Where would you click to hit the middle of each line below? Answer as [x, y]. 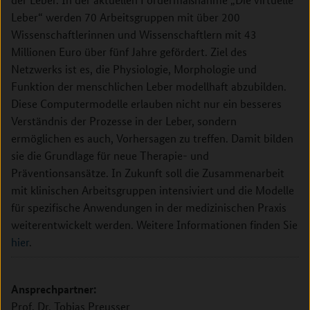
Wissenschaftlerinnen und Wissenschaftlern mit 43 [134, 35]
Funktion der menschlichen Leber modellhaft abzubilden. [149, 86]
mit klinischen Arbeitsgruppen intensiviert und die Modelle [153, 190]
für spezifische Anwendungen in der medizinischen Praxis [149, 208]
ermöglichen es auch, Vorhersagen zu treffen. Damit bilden [152, 138]
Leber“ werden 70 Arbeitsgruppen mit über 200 [126, 17]
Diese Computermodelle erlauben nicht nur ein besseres [146, 104]
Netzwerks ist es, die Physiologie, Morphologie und [134, 69]
